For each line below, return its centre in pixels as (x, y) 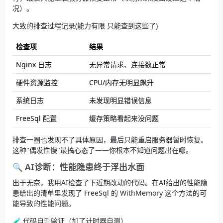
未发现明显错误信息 (120, 101)
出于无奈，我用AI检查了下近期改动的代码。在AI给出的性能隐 (110, 183)
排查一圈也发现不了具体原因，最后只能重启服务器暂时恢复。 (110, 140)
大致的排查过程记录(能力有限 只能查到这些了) (85, 26)
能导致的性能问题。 (44, 204)
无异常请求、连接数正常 (127, 65)
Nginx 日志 (34, 65)
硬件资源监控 (37, 83)
